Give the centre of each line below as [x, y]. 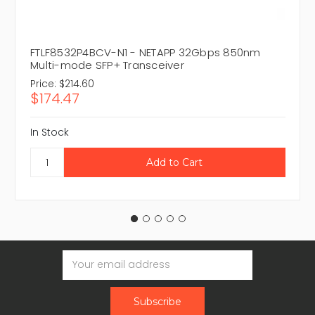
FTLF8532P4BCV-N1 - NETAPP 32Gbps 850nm [146, 53]
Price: [43, 84]
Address [76, 265]
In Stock [50, 133]
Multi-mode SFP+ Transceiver [107, 65]
